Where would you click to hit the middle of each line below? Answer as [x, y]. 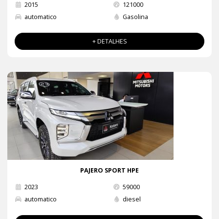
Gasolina [135, 17]
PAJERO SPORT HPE [109, 170]
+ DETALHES [109, 41]
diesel [131, 199]
